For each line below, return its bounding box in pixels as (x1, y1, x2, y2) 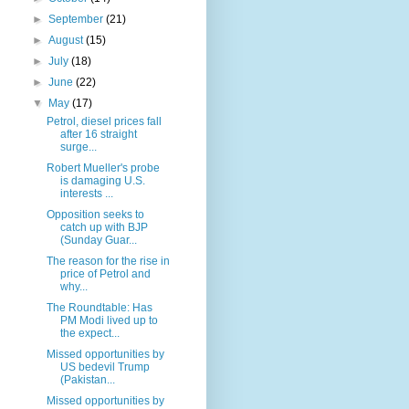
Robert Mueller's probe (46, 161, 160, 174)
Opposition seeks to (46, 207, 144, 221)
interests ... (59, 186, 113, 200)
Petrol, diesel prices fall (46, 114, 162, 128)
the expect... (59, 326, 120, 340)
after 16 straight (59, 127, 137, 141)
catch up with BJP (59, 220, 148, 234)
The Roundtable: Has (46, 300, 152, 314)
